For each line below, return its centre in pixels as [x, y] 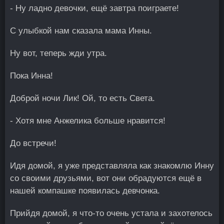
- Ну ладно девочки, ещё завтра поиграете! [94, 8]
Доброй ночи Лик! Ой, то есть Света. [82, 98]
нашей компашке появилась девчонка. [85, 191]
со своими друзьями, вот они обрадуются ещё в [106, 178]
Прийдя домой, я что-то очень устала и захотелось [111, 213]
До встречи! [33, 143]
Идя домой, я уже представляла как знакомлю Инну [112, 166]
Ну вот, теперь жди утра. [58, 53]
